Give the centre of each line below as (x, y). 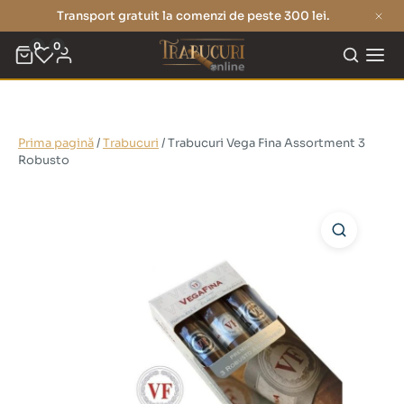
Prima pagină (56, 143)
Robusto (44, 160)
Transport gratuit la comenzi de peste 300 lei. (193, 16)
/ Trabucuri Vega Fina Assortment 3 (262, 143)
